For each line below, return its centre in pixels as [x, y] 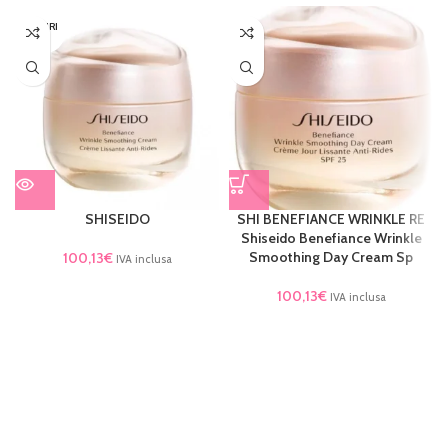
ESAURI [40, 26]
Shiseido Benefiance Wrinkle [331, 237]
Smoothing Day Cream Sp [331, 256]
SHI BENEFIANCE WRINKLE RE [331, 218]
